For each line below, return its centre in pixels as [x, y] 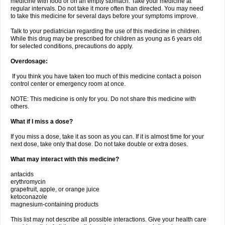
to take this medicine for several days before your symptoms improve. [104, 16]
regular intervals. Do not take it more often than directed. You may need [107, 9]
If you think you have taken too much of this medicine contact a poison [106, 76]
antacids [22, 174]
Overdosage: [29, 61]
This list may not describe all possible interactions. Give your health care [108, 219]
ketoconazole [29, 197]
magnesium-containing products [54, 204]
